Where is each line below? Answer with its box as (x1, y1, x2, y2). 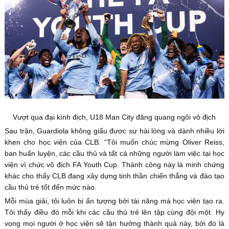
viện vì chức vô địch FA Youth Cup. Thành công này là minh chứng (4, 160, 225, 169)
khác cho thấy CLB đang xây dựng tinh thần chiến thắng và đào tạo (4, 171, 225, 180)
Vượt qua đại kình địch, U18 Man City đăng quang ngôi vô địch (13, 112, 216, 121)
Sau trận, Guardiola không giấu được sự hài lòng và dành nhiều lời (4, 126, 225, 135)
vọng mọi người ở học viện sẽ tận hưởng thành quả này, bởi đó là (4, 219, 225, 227)
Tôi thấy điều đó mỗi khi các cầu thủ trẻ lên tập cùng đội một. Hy (4, 208, 225, 216)
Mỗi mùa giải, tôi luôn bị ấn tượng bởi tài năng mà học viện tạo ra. (4, 196, 225, 205)
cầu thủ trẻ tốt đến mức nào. (4, 182, 97, 191)
